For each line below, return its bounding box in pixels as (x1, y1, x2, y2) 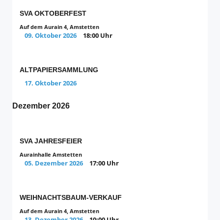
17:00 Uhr (89, 159, 119, 168)
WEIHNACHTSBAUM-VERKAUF (20, 193, 122, 201)
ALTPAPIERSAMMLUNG (20, 66, 98, 74)
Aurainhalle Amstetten (20, 151, 82, 159)
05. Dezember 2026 (25, 159, 83, 168)
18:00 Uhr (83, 31, 112, 40)
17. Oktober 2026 (25, 79, 77, 88)
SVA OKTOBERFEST (20, 9, 86, 18)
